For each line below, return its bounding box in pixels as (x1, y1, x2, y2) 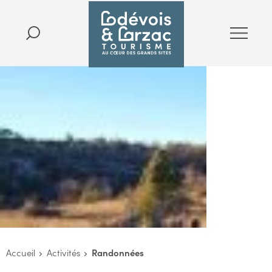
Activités (47, 246, 80, 259)
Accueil (6, 246, 35, 259)
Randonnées (92, 246, 144, 259)
